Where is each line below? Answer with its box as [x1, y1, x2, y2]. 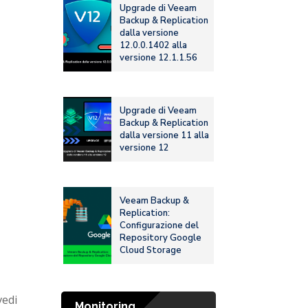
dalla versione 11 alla [120, 129, 210, 142]
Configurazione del [120, 219, 199, 232]
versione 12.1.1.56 [120, 52, 198, 65]
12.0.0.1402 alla [120, 39, 188, 52]
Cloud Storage [120, 244, 182, 257]
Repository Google [120, 232, 202, 245]
